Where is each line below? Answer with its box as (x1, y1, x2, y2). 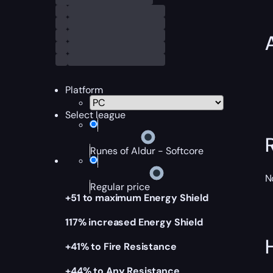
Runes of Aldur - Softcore (90, 144, 204, 157)
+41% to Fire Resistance (65, 240, 177, 253)
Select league (65, 108, 126, 121)
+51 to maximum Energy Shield (65, 191, 208, 204)
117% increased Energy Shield (65, 216, 203, 229)
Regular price (90, 180, 151, 193)
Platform (65, 83, 104, 96)
